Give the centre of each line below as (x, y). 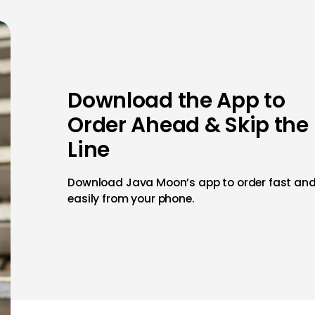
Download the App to (176, 100)
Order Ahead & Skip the (188, 124)
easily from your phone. (131, 198)
